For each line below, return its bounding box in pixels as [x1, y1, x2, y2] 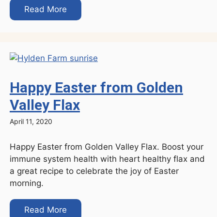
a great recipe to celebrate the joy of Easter [10, 166, 179, 176]
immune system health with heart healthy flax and [10, 154, 205, 164]
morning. [10, 178, 44, 188]
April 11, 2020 [10, 117, 52, 125]
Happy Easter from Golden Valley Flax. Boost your [10, 141, 203, 152]
